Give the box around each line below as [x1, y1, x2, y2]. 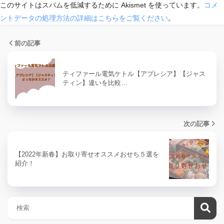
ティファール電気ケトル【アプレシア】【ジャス [62, 69, 205, 77]
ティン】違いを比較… [62, 78, 127, 86]
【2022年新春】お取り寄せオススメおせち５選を [15, 150, 159, 158]
